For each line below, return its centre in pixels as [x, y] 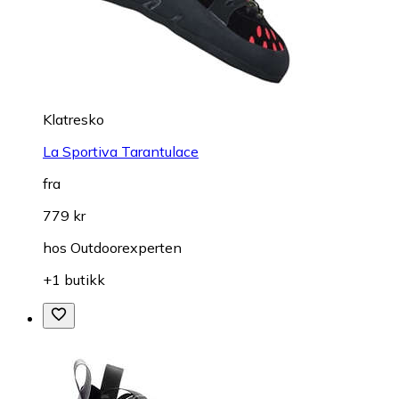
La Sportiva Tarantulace [121, 151]
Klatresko [73, 119]
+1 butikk [74, 279]
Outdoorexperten [126, 247]
